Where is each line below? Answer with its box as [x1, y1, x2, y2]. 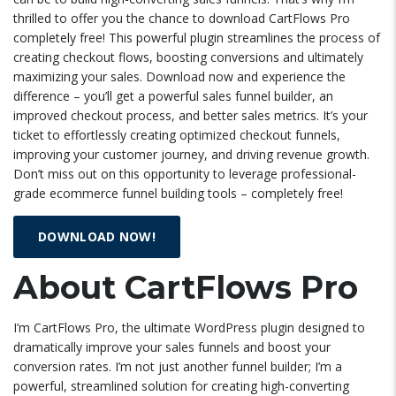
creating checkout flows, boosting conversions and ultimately [13, 49, 363, 65]
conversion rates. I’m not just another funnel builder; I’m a [13, 358, 342, 375]
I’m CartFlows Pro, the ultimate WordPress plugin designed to [13, 319, 365, 336]
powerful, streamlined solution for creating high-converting [13, 377, 349, 394]
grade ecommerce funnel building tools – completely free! [13, 185, 343, 202]
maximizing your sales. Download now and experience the [13, 68, 346, 85]
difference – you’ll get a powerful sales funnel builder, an [13, 88, 333, 104]
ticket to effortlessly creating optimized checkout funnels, [13, 126, 340, 143]
